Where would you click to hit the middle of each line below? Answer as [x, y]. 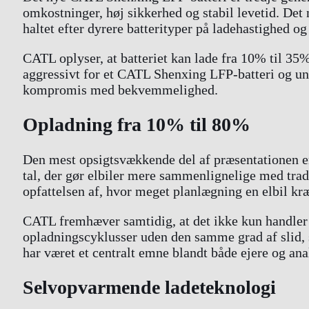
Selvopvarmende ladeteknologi [149, 288]
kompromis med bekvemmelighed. [120, 89]
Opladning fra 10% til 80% [137, 124]
